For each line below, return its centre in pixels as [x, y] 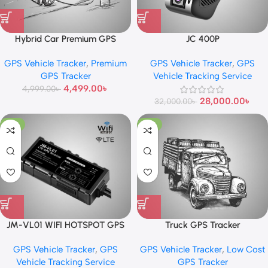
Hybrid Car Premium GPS [66, 39]
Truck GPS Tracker [202, 225]
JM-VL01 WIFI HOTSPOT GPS [66, 225]
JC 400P [202, 39]
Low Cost [246, 250]
